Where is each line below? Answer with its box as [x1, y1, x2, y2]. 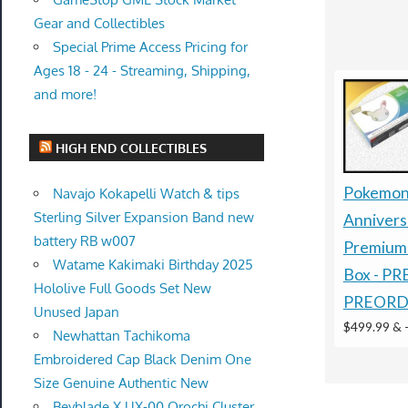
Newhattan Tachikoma [52, 326, 190, 344]
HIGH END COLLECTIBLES [56, 139, 208, 156]
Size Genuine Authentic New [33, 373, 209, 392]
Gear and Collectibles [33, 15, 165, 32]
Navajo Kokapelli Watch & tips [52, 184, 240, 202]
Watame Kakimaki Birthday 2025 [52, 255, 253, 273]
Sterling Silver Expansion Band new [33, 208, 254, 226]
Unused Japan [33, 302, 119, 321]
